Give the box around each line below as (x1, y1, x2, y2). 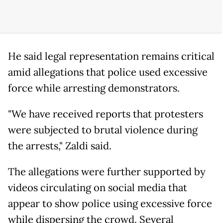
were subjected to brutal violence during (8, 123, 198, 137)
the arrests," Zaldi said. (8, 139, 111, 153)
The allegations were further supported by (8, 165, 206, 179)
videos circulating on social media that (8, 181, 187, 195)
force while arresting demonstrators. (8, 82, 180, 95)
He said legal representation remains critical (8, 50, 215, 63)
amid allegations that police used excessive (8, 66, 208, 79)
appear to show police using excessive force (8, 197, 212, 211)
